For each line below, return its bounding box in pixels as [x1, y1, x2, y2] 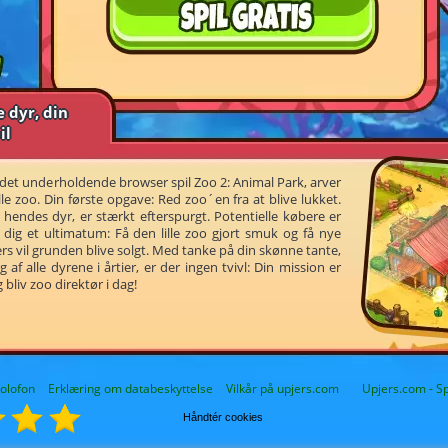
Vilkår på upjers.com [225, 380, 339, 397]
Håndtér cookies [182, 411, 263, 423]
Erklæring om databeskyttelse [47, 380, 213, 397]
